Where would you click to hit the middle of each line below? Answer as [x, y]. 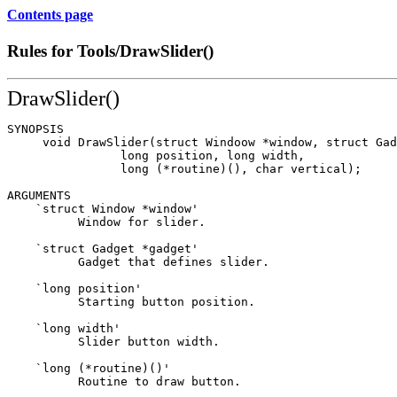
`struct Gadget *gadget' [103, 248]
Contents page [50, 15]
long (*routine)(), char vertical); [184, 168]
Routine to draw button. [124, 381]
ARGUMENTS [39, 195]
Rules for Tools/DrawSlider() [110, 51]
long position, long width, [156, 155]
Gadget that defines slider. [138, 261]
